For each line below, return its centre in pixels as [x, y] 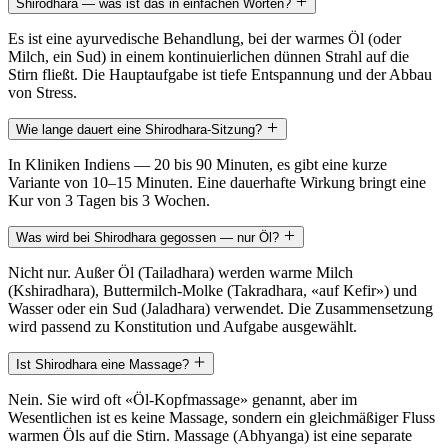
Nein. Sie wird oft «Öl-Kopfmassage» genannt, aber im [182, 399]
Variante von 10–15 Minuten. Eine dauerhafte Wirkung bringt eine [217, 183]
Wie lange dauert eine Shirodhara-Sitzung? [141, 130]
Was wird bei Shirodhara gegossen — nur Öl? [149, 238]
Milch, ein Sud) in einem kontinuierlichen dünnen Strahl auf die [208, 56]
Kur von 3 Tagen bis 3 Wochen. [109, 201]
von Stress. [42, 92]
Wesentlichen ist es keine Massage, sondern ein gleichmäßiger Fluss [221, 417]
